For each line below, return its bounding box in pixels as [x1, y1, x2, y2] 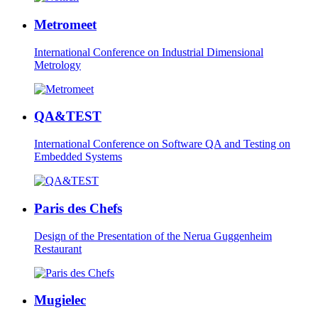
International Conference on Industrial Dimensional [34, 45, 263, 58]
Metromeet [34, 16, 97, 32]
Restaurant [34, 242, 82, 255]
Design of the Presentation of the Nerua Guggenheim [34, 229, 272, 242]
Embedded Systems [34, 150, 122, 163]
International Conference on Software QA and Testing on [34, 138, 290, 150]
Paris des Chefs [34, 200, 122, 216]
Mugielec [34, 292, 86, 308]
